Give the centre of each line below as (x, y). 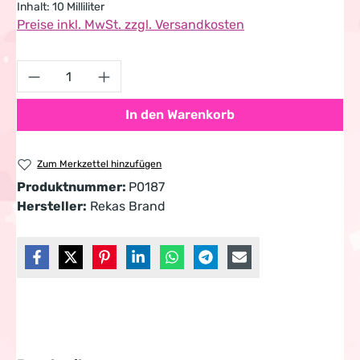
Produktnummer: (73, 187)
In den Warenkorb (180, 115)
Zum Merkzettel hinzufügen (100, 164)
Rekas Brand (128, 207)
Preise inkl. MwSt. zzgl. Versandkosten (131, 25)
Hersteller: (52, 207)
